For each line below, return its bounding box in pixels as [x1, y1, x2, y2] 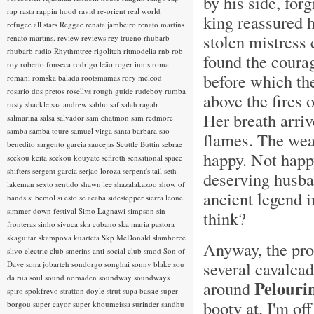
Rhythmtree [54, 46, 94, 56]
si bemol [28, 192, 57, 203]
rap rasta [7, 6, 36, 16]
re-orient [97, 6, 128, 16]
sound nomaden [45, 272, 99, 282]
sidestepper [108, 192, 146, 203]
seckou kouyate [49, 152, 102, 163]
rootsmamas [81, 72, 122, 83]
